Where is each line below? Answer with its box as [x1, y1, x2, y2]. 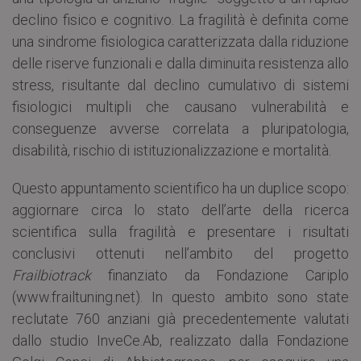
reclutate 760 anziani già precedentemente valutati [12, 310, 349, 328]
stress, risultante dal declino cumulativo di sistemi [12, 77, 349, 94]
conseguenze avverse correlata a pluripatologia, [12, 120, 349, 138]
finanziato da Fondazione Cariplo [91, 267, 349, 284]
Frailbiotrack [12, 267, 91, 284]
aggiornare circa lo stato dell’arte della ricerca [12, 201, 349, 219]
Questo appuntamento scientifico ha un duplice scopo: [12, 180, 349, 197]
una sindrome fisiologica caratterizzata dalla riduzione [12, 33, 349, 51]
